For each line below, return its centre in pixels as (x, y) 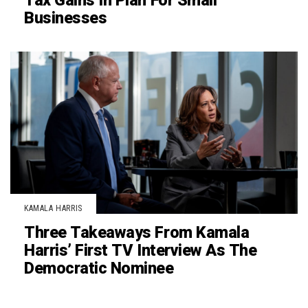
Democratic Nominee (99, 268)
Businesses (66, 19)
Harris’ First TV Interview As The (141, 250)
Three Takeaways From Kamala (137, 232)
